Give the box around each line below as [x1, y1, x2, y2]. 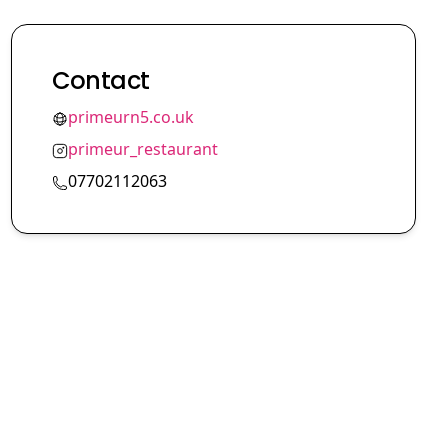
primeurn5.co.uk [67, 106, 194, 129]
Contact [51, 64, 150, 98]
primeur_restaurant [67, 138, 218, 161]
